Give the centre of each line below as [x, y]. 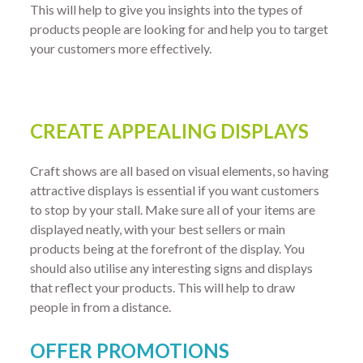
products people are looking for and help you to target [179, 29]
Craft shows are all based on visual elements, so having [180, 170]
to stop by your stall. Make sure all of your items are [173, 209]
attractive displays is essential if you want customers [175, 190]
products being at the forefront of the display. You [168, 248]
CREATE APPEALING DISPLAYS [170, 131]
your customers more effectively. [121, 49]
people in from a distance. [101, 306]
